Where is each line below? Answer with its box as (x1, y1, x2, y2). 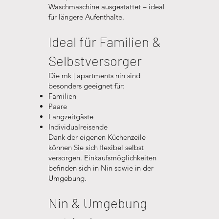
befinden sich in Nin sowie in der (48, 163, 153, 173)
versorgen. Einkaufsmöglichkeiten (48, 153, 156, 162)
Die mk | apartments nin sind (48, 71, 140, 80)
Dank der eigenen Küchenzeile (48, 132, 146, 142)
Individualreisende (48, 122, 108, 131)
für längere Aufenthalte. (48, 12, 124, 22)
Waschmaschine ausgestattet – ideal (48, 2, 165, 11)
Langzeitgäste (48, 112, 93, 121)
